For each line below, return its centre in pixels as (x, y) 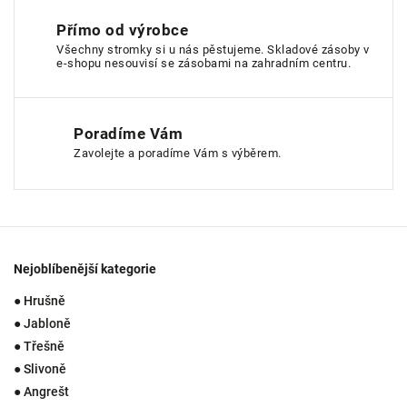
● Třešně (39, 346)
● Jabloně (42, 323)
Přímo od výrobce (123, 30)
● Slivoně (40, 368)
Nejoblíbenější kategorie (85, 269)
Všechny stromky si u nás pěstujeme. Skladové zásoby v (213, 49)
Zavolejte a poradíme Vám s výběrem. (178, 154)
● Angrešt (41, 391)
